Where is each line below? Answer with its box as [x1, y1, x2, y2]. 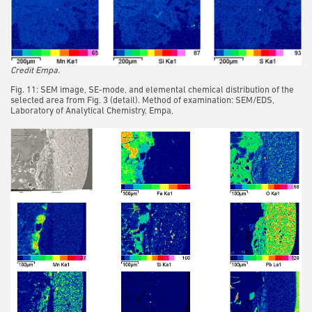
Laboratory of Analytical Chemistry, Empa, [10, 107, 173, 116]
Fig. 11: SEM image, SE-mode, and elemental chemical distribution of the [10, 86, 294, 95]
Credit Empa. [10, 66, 60, 76]
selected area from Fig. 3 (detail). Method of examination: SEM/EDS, [10, 96, 274, 106]
